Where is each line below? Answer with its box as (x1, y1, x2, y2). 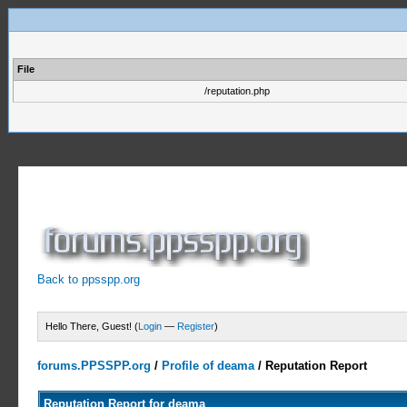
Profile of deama (162, 359, 255, 372)
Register (177, 321, 215, 332)
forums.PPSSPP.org (37, 359, 152, 372)
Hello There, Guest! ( (45, 321, 139, 332)
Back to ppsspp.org (37, 273, 141, 286)
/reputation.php (204, 85, 270, 96)
